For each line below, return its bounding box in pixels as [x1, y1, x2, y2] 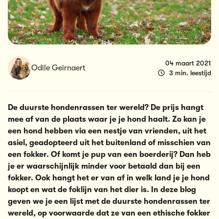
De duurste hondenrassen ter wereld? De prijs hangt [8, 103, 203, 112]
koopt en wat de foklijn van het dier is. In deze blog [8, 185, 196, 195]
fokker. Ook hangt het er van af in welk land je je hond [8, 174, 210, 183]
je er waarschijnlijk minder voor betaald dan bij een [8, 162, 200, 171]
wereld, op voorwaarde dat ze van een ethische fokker [8, 209, 210, 218]
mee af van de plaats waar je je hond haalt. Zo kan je [8, 115, 206, 124]
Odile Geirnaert [31, 64, 86, 73]
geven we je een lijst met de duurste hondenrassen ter [8, 197, 210, 206]
